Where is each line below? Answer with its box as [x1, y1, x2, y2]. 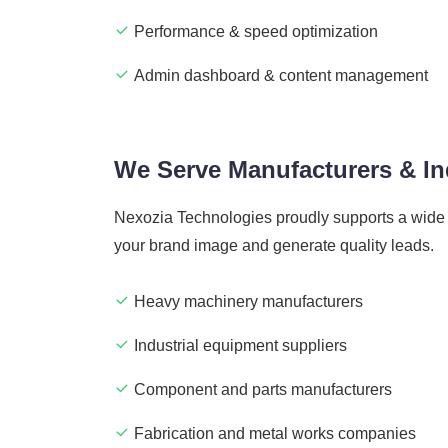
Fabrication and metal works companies [134, 425, 416, 443]
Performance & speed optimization [134, 23, 378, 41]
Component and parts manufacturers [134, 381, 392, 399]
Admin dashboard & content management [134, 67, 428, 85]
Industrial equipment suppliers [134, 337, 347, 355]
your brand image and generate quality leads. [114, 237, 434, 255]
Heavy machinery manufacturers [134, 293, 363, 311]
